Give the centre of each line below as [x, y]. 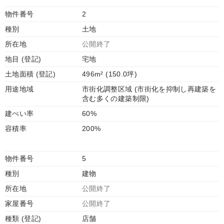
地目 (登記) [23, 59]
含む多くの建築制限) [116, 98]
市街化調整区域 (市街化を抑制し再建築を [149, 89]
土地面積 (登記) [30, 74]
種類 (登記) [23, 218]
